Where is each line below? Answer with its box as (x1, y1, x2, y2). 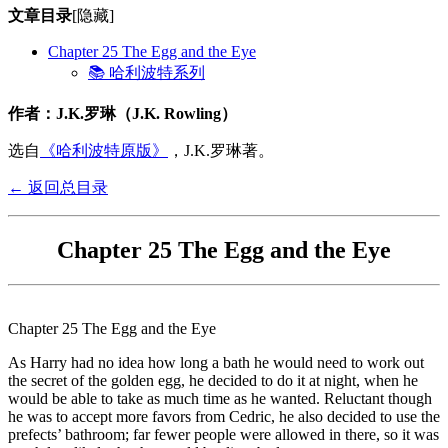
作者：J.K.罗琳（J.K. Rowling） (24, 104, 237, 122)
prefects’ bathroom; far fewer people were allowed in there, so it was (8, 425, 439, 443)
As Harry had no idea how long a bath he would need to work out (8, 353, 424, 371)
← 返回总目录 (8, 178, 108, 196)
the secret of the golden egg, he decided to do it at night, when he (8, 371, 418, 389)
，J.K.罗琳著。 (168, 141, 274, 159)
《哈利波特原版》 (40, 141, 168, 159)
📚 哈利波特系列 (88, 63, 205, 81)
